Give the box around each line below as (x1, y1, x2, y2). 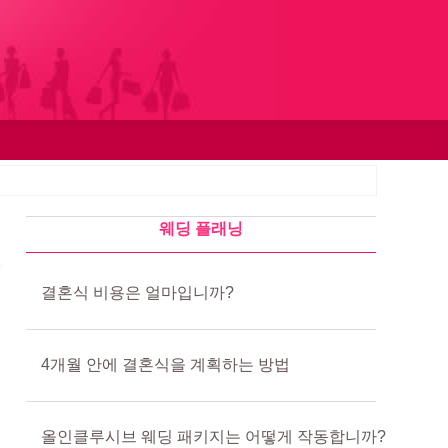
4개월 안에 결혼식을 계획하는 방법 (41, 356, 290, 373)
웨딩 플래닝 (159, 220, 243, 237)
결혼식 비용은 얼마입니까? (41, 284, 234, 301)
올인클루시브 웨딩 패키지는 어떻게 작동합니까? (41, 428, 386, 445)
